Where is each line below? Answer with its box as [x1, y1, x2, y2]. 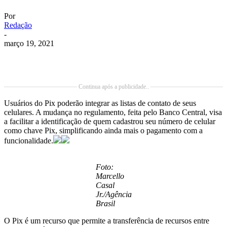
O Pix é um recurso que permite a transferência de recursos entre [4, 216, 209, 225]
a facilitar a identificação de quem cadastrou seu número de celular [4, 117, 215, 126]
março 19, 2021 [4, 39, 54, 48]
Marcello [95, 172, 124, 181]
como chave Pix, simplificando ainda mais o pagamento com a [4, 126, 203, 135]
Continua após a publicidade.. [78, 83, 149, 91]
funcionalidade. [4, 136, 53, 145]
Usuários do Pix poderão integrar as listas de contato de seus [4, 99, 196, 108]
